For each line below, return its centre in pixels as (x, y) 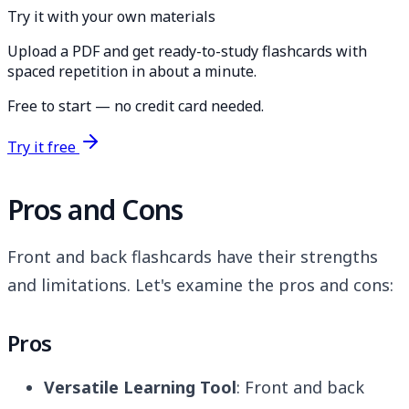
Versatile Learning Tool (140, 388)
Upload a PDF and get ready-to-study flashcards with (187, 52)
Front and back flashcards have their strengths (193, 257)
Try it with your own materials (111, 17)
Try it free (43, 147)
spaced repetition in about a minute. (132, 72)
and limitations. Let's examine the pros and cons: (200, 285)
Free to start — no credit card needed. (136, 106)
